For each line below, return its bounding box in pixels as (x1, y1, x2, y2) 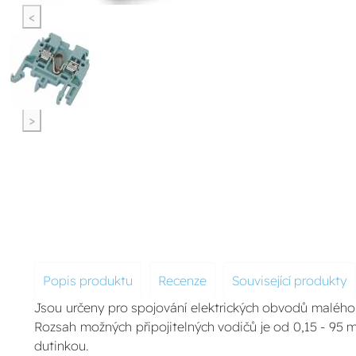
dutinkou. (34, 338, 90, 354)
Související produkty (232, 273, 347, 288)
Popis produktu (43, 273, 133, 288)
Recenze (158, 273, 207, 288)
